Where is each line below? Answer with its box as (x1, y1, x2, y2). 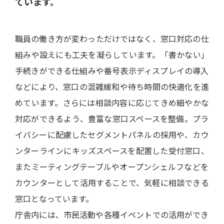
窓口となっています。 (15, 192, 93, 205)
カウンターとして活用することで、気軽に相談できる (15, 176, 209, 189)
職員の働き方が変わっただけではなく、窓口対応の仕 (15, 32, 209, 45)
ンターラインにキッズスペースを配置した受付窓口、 (15, 144, 209, 157)
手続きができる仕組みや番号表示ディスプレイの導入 (15, 64, 209, 77)
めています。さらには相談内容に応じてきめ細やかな (15, 96, 209, 109)
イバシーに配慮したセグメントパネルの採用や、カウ (15, 128, 209, 141)
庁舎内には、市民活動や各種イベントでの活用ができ (15, 208, 209, 221)
